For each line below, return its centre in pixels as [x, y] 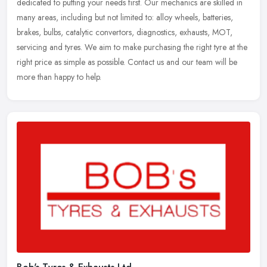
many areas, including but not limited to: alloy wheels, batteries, [125, 18]
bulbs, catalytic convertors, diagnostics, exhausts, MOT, [138, 32]
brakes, [29, 32]
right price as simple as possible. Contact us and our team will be [127, 62]
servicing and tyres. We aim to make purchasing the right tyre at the [132, 47]
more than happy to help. [59, 77]
